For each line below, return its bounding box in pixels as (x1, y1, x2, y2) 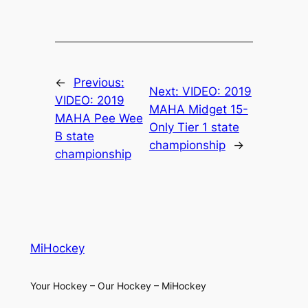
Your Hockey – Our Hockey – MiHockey (30, 280, 206, 292)
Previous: (73, 76, 124, 90)
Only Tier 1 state (148, 120, 239, 135)
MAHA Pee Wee (54, 111, 143, 126)
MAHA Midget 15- (148, 102, 248, 117)
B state (54, 129, 94, 144)
